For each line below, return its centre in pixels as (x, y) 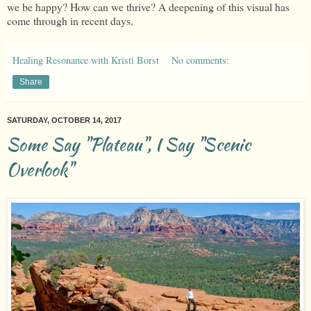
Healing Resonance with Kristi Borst (86, 60)
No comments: (201, 60)
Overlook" (40, 169)
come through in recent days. (70, 20)
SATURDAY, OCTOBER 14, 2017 (64, 120)
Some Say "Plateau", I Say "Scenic (129, 144)
